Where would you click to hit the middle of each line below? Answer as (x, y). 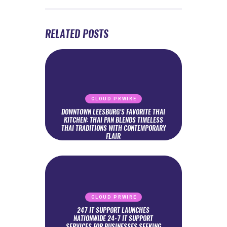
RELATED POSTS (77, 34)
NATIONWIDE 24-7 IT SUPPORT (113, 218)
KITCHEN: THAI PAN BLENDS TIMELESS (113, 120)
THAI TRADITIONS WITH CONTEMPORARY (113, 128)
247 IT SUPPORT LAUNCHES (113, 210)
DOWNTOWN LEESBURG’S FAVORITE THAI (113, 112)
